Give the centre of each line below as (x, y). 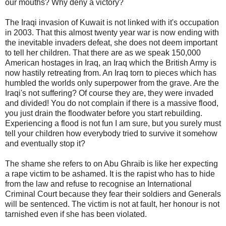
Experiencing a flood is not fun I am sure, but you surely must (113, 123)
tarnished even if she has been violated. (76, 214)
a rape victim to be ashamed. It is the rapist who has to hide (110, 174)
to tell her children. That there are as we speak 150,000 (103, 52)
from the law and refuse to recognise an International (98, 184)
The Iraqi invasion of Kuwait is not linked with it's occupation (112, 22)
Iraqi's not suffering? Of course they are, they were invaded (109, 93)
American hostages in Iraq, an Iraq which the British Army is (111, 63)
